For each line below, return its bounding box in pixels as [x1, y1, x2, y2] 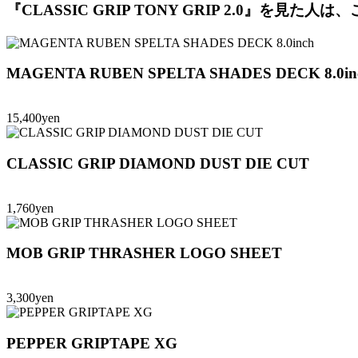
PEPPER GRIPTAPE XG [6, 334, 177, 352]
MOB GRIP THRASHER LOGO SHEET [6, 245, 282, 262]
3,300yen [6, 291, 54, 304]
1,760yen [6, 201, 54, 215]
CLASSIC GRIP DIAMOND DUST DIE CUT [6, 154, 309, 172]
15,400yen [6, 111, 60, 125]
